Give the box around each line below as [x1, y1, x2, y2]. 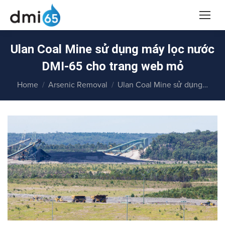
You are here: [17, 75, 63, 85]
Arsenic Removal [48, 80, 107, 90]
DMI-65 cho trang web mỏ [41, 59, 184, 73]
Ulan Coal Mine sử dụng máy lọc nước [11, 42, 214, 56]
